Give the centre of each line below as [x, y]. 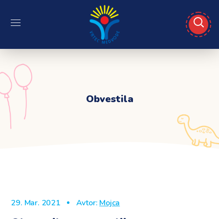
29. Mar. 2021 [36, 203]
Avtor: [87, 203]
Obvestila [109, 99]
